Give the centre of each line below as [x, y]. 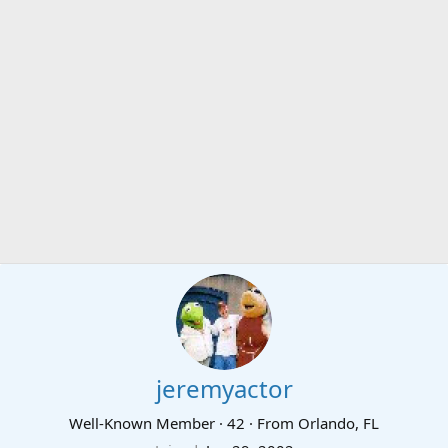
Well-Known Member [142, 423]
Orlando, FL [338, 423]
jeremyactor [224, 388]
